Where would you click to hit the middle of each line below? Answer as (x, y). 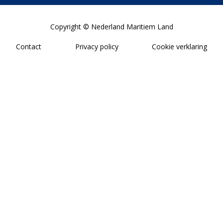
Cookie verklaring (179, 47)
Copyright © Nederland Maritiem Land (111, 27)
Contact (29, 47)
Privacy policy (97, 47)
